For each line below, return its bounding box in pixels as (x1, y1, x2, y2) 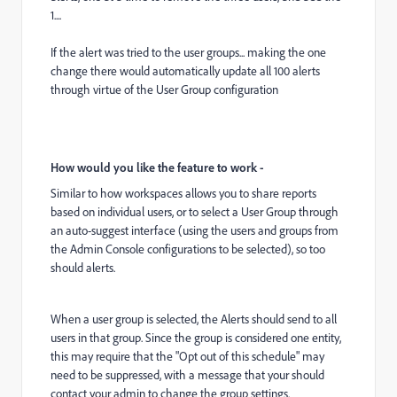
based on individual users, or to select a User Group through (51, 204, 339, 220)
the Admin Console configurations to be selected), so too (51, 241, 325, 257)
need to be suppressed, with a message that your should (51, 367, 324, 383)
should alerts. (51, 260, 115, 276)
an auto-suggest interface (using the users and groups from (51, 222, 339, 238)
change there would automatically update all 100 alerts (51, 63, 320, 79)
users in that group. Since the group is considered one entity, (51, 330, 341, 346)
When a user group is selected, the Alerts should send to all (51, 311, 337, 327)
